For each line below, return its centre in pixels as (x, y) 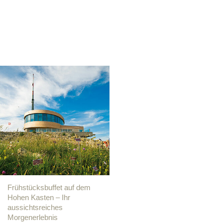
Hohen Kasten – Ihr (39, 197)
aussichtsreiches (35, 207)
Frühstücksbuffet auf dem (49, 187)
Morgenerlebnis (33, 217)
